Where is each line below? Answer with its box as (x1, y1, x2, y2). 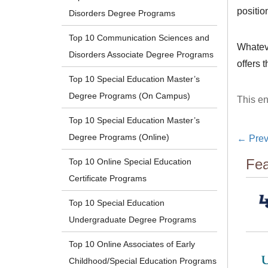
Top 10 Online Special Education (69, 157, 192, 167)
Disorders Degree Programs (69, 8, 176, 19)
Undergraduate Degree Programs (69, 215, 197, 225)
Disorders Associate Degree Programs (69, 50, 214, 60)
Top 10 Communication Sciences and (69, 33, 210, 43)
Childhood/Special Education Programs (69, 256, 217, 266)
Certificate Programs (69, 173, 147, 184)
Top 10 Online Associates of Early (69, 239, 196, 249)
